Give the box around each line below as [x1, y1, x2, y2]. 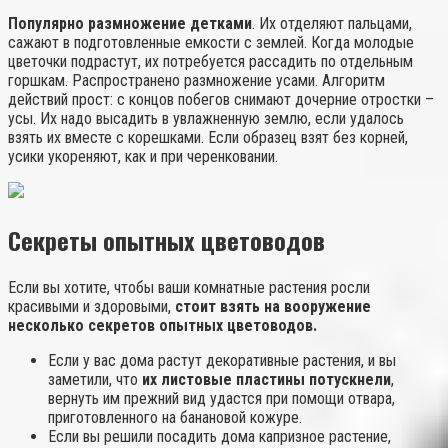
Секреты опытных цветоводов [8, 221, 325, 258]
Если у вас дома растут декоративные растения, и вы [48, 350, 396, 370]
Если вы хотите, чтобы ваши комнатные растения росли [8, 277, 370, 297]
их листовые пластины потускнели [142, 369, 391, 389]
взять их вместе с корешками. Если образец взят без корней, [8, 127, 408, 147]
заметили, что [48, 369, 142, 389]
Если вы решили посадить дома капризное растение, [48, 426, 391, 446]
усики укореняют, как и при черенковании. [8, 146, 278, 166]
